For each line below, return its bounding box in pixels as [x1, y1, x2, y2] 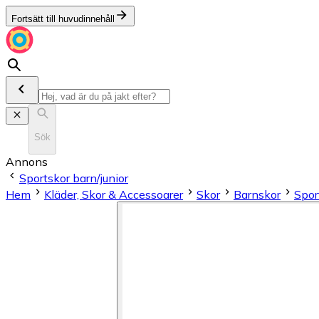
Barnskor [234, 187, 281, 202]
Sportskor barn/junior [19, 170, 128, 185]
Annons [6, 154, 48, 169]
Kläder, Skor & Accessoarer [44, 187, 183, 202]
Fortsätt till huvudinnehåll [11, 14, 115, 24]
